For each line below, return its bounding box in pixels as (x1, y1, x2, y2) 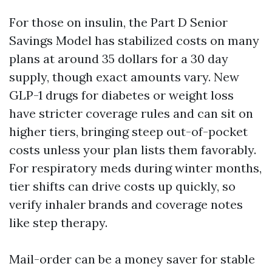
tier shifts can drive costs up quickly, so (9, 178, 236, 194)
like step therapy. (9, 215, 107, 230)
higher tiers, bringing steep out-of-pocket (9, 124, 248, 139)
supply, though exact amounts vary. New (9, 69, 239, 84)
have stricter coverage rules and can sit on (9, 106, 253, 121)
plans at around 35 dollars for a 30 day (9, 51, 228, 66)
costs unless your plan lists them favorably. (9, 142, 256, 157)
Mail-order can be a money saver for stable (9, 251, 255, 267)
